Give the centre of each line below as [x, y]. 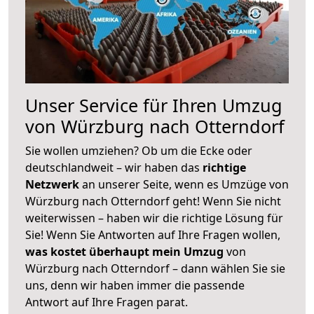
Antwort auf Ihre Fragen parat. [107, 302]
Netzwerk [54, 184]
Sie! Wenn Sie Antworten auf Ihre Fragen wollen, [153, 234]
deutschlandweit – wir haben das [114, 167]
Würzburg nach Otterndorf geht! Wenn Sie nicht [153, 201]
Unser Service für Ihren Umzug [154, 105]
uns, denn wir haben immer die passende [135, 285]
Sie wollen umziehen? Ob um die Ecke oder [139, 150]
